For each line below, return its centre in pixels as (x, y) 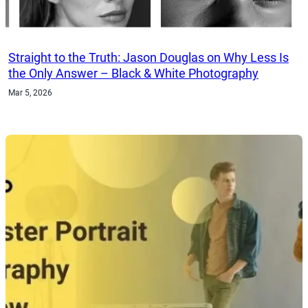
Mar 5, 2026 (31, 92)
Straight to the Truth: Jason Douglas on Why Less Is (149, 57)
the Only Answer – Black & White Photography (134, 73)
